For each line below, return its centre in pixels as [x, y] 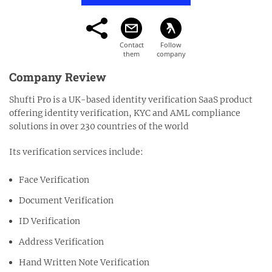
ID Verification [49, 221]
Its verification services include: [76, 151]
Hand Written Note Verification [84, 262]
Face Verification [54, 179]
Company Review [58, 76]
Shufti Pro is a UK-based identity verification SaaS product [131, 99]
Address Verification [61, 241]
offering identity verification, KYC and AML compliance [125, 113]
